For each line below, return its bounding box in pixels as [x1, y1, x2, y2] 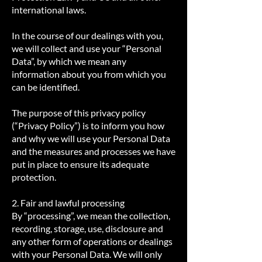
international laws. [12, 4, 88, 15]
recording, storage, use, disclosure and [12, 223, 163, 234]
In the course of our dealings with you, [12, 30, 163, 41]
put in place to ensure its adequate [12, 158, 149, 170]
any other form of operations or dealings [12, 236, 173, 247]
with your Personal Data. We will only [12, 249, 162, 260]
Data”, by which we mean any [12, 56, 126, 67]
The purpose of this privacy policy [12, 107, 146, 118]
